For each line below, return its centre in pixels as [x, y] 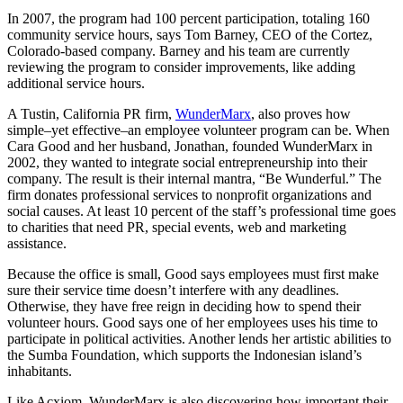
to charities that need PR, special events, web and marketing [177, 227]
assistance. [37, 243]
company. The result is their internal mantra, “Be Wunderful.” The [194, 178]
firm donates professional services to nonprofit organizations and [189, 194]
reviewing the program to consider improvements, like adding [181, 67]
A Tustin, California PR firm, [91, 113]
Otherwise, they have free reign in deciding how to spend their [184, 306]
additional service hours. [76, 83]
